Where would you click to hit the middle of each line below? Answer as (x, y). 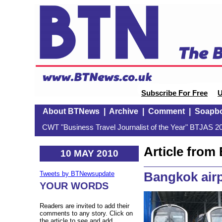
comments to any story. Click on (86, 214)
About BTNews (71, 111)
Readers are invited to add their (84, 206)
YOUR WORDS (74, 186)
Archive (123, 111)
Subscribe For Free (174, 93)
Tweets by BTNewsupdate (77, 174)
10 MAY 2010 (89, 153)
